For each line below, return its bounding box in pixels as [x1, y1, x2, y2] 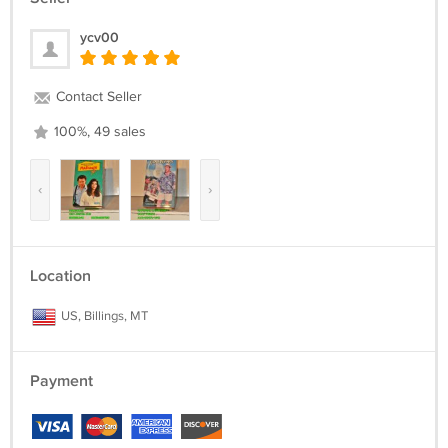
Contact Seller [52, 89, 142, 105]
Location [30, 267, 91, 286]
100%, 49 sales [50, 124, 146, 140]
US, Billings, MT [58, 308, 148, 324]
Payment [30, 372, 93, 391]
